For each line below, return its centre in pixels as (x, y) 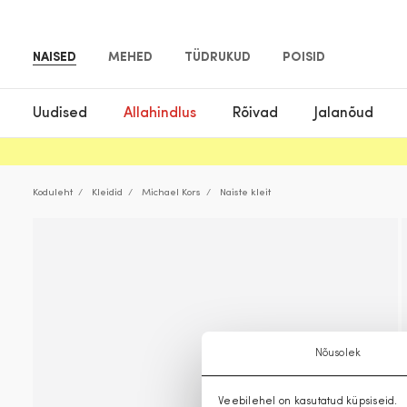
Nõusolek (338, 353)
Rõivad (255, 113)
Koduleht (53, 193)
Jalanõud (344, 113)
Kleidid (107, 193)
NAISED (55, 58)
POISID (304, 58)
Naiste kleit (245, 193)
